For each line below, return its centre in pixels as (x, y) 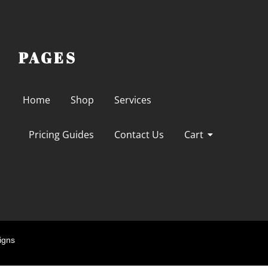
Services (133, 100)
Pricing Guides (62, 135)
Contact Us (139, 135)
